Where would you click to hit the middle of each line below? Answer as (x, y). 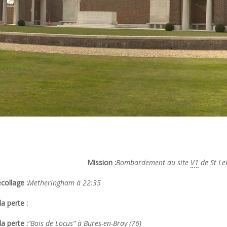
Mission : (102, 162)
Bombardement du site (153, 162)
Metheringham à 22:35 (64, 183)
